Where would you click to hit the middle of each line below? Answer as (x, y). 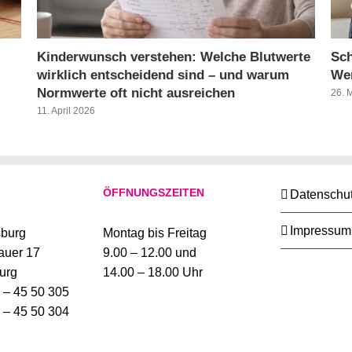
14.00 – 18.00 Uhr (153, 273)
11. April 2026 (66, 111)
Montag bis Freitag (155, 233)
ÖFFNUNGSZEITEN (154, 193)
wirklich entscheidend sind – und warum (163, 75)
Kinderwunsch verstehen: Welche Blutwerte (174, 57)
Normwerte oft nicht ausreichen (136, 93)
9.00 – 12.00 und (150, 253)
